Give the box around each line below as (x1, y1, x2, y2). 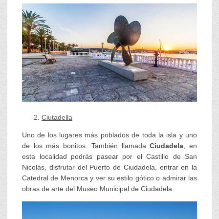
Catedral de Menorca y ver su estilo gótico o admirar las (22, 174, 197, 182)
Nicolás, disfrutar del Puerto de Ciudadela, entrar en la (22, 163, 197, 171)
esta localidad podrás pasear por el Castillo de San (22, 152, 197, 160)
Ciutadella (42, 113, 72, 121)
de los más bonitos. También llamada (22, 141, 150, 150)
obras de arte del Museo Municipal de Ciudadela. (22, 184, 174, 193)
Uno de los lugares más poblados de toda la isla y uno (22, 131, 197, 139)
